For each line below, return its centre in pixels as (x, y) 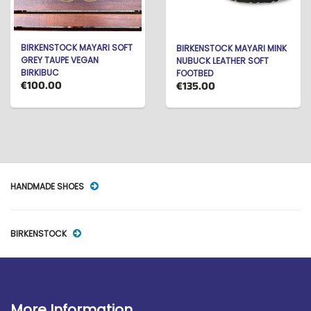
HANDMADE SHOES (48, 186)
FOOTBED (195, 73)
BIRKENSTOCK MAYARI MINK (232, 48)
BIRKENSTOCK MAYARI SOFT (77, 48)
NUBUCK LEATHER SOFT (222, 60)
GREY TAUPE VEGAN (60, 60)
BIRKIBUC (40, 73)
